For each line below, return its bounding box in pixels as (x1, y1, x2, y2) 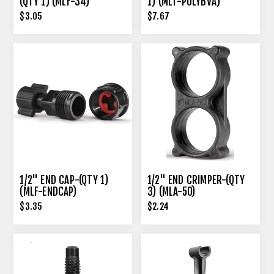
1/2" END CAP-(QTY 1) (20, 174, 109, 187)
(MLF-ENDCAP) (20, 185, 76, 199)
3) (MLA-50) (147, 185, 196, 199)
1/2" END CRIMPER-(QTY (147, 174, 245, 187)
